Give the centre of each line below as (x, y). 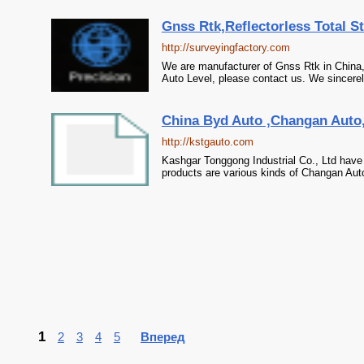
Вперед (162, 337)
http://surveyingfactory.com (225, 48)
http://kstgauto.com (207, 142)
